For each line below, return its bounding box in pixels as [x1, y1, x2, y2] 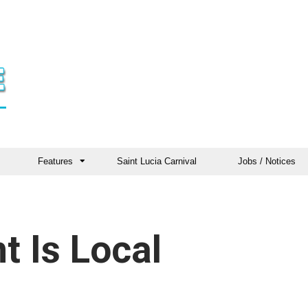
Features [38, 156, 73, 166]
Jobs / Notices [238, 156, 296, 166]
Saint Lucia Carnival [117, 156, 197, 166]
